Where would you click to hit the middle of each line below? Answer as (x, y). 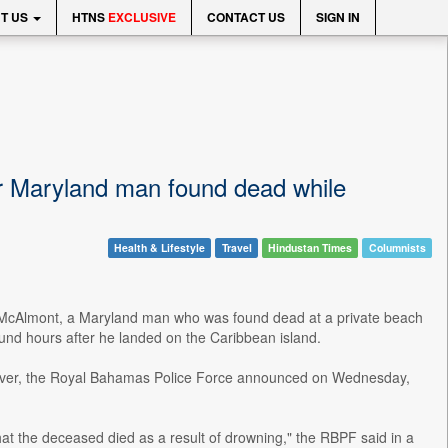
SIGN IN (338, 17)
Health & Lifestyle (159, 247)
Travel (236, 247)
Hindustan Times (310, 247)
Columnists (397, 247)
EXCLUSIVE (142, 17)
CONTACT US (246, 17)
